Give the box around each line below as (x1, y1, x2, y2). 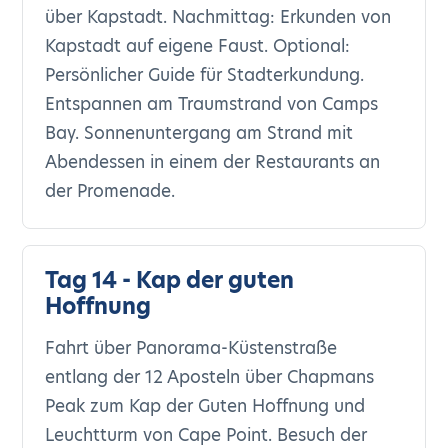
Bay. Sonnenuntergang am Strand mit (45, 121, 354, 145)
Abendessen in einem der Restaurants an (45, 150, 381, 174)
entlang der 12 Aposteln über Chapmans (45, 365, 375, 389)
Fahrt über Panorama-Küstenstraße (45, 336, 338, 360)
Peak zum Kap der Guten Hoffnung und (45, 394, 366, 418)
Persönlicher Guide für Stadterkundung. (45, 63, 365, 87)
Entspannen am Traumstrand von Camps (45, 92, 379, 116)
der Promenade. (45, 179, 176, 203)
